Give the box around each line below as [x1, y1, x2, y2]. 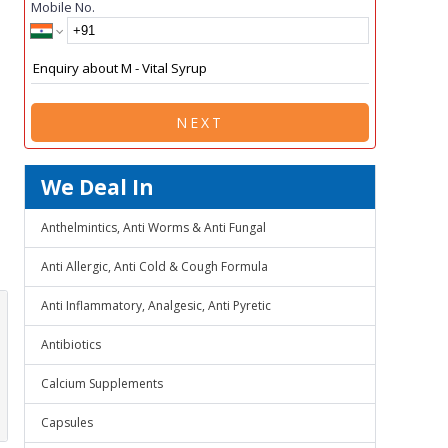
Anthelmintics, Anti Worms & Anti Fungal [41, 219, 266, 236]
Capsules [41, 414, 93, 431]
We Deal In [41, 173, 154, 201]
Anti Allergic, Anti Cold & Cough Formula [41, 258, 268, 275]
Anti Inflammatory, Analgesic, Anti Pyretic [41, 297, 271, 314]
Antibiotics [41, 336, 101, 353]
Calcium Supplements [41, 375, 163, 392]
